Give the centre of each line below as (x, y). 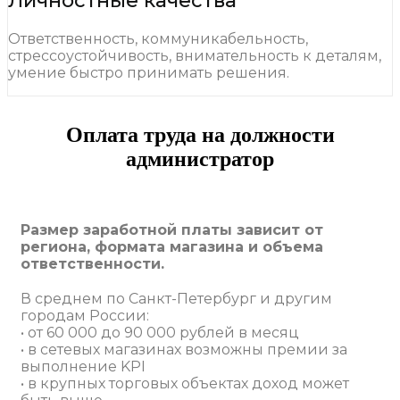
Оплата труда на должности (200, 135)
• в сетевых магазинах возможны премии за (184, 350)
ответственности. (92, 264)
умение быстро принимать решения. (149, 73)
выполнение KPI (83, 367)
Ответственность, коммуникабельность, (158, 39)
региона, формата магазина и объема (172, 247)
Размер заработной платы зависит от (172, 230)
